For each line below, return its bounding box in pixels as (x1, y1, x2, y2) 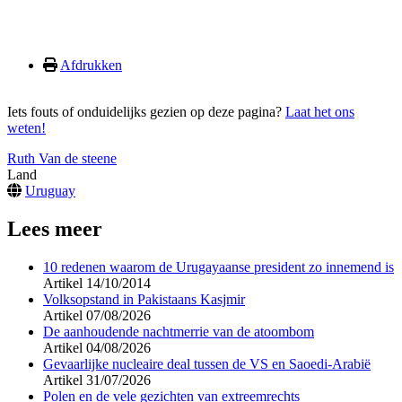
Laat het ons (285, 104, 354, 120)
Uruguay (25, 183, 75, 199)
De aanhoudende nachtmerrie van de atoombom (43, 323, 314, 339)
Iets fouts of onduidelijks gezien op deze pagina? (7, 104, 285, 120)
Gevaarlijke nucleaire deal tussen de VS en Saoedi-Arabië (43, 355, 371, 371)
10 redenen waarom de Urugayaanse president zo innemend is (43, 258, 394, 275)
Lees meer (7, 216, 102, 240)
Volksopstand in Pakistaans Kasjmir (43, 291, 245, 307)
